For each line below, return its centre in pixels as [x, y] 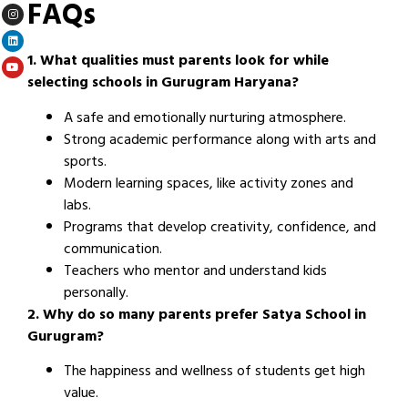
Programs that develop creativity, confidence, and [220, 228]
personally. [96, 294]
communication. [113, 250]
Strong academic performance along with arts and [220, 141]
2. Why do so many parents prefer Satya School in [197, 316]
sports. [85, 163]
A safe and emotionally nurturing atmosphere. [205, 119]
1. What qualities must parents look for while [178, 62]
